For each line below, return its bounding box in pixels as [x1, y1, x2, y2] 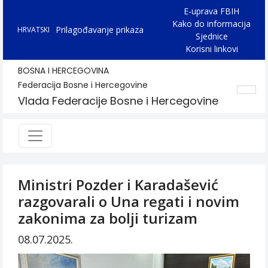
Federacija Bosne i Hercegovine [18, 79, 148, 91]
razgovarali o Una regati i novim [18, 191, 239, 211]
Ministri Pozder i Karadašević [18, 175, 218, 194]
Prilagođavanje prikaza [56, 24, 144, 35]
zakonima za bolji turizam [18, 208, 197, 228]
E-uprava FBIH [184, 5, 239, 17]
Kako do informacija [172, 18, 251, 29]
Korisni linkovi [185, 43, 238, 54]
